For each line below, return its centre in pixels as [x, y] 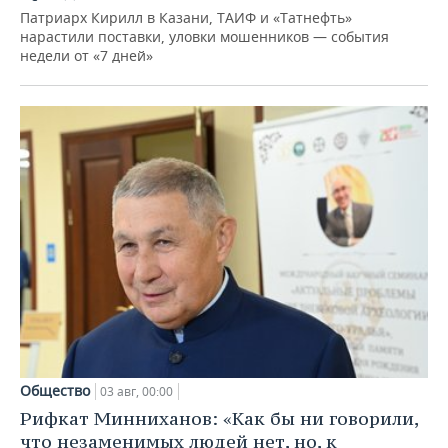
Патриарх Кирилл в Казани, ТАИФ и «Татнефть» [186, 18]
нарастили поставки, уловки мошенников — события [204, 37]
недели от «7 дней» [86, 56]
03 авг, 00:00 [136, 391]
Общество [55, 390]
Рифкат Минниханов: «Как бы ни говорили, [219, 418]
